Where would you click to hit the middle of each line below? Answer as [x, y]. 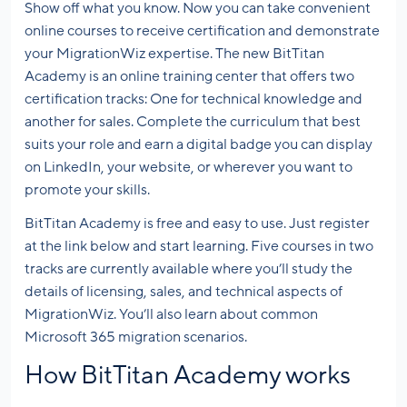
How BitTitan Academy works [188, 375]
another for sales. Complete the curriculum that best [193, 121]
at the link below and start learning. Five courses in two [199, 246]
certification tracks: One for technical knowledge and [194, 99]
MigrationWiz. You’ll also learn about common [171, 314]
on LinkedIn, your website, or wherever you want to [189, 167]
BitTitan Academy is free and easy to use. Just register [197, 223]
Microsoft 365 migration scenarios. [136, 337]
